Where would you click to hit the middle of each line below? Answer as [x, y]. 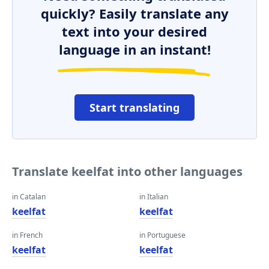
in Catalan [29, 197]
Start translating [134, 107]
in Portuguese [162, 235]
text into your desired [134, 31]
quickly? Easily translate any [134, 13]
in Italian [154, 197]
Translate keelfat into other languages [127, 171]
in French [27, 235]
